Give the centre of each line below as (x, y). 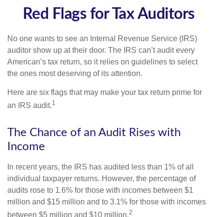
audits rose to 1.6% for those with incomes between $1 (100, 190)
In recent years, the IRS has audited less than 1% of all (101, 167)
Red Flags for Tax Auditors (108, 14)
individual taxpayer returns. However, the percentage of (101, 179)
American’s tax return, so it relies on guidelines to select (102, 62)
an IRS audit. (30, 106)
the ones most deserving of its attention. (75, 73)
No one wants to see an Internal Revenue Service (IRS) (102, 39)
